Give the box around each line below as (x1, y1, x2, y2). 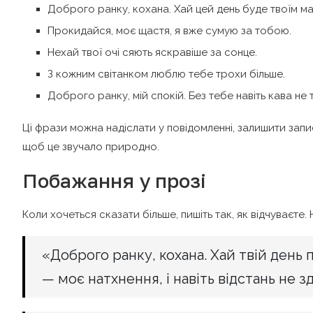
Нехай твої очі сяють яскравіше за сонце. (48, 45, 257, 59)
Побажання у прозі (22, 168, 206, 192)
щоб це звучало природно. (22, 140, 159, 153)
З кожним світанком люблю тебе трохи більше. (48, 67, 285, 80)
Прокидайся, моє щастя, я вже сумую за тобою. (48, 24, 291, 37)
